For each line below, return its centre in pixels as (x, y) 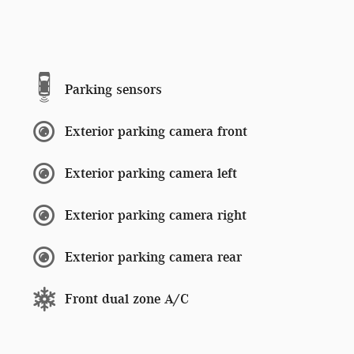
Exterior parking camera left (151, 173)
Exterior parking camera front (156, 131)
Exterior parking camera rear (153, 257)
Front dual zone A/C (127, 299)
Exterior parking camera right (156, 215)
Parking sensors (113, 89)
